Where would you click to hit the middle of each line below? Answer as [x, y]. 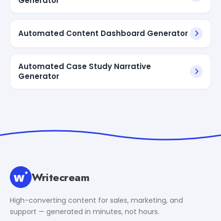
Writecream [61, 177]
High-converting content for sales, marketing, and [96, 200]
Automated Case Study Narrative [85, 66]
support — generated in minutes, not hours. [85, 211]
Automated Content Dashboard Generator [103, 33]
